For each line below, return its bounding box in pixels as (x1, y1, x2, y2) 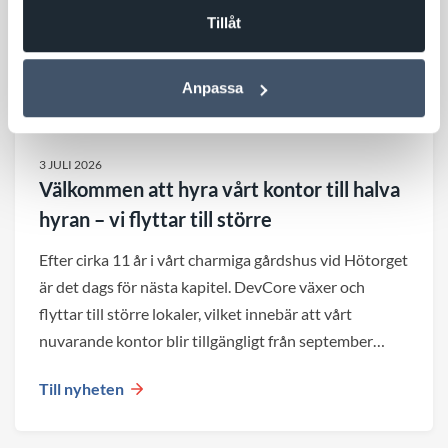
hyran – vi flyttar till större (39, 207, 272, 232)
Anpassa (182, 79, 244, 97)
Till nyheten (39, 379, 124, 399)
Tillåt (207, 13, 241, 31)
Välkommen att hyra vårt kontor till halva (39, 177, 400, 202)
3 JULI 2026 (39, 157, 102, 173)
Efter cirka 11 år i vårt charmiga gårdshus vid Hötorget (39, 250, 408, 270)
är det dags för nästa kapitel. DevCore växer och (39, 277, 365, 297)
